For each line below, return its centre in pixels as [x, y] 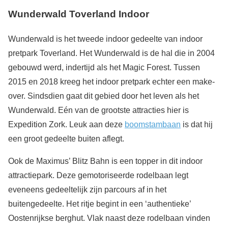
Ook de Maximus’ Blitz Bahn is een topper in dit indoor [105, 161]
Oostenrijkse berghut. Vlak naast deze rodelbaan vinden [109, 218]
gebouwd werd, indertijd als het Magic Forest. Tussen [104, 68]
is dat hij [197, 125]
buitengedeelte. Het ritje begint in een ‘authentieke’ [99, 204]
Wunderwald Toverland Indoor [79, 14]
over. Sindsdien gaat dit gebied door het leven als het [104, 96]
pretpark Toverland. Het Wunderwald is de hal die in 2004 [111, 53]
